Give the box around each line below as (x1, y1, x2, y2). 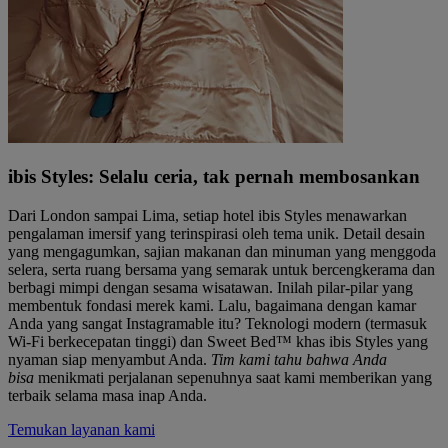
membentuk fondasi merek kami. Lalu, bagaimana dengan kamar (8, 296, 416, 314)
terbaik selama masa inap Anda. (8, 386, 207, 404)
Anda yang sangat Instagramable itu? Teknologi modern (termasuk (8, 314, 427, 332)
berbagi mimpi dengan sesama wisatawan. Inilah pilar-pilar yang (8, 278, 413, 296)
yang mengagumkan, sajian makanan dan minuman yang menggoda (8, 242, 436, 260)
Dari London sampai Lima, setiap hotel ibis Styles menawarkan (8, 206, 407, 224)
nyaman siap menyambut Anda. (8, 350, 211, 368)
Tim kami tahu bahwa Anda (211, 350, 387, 368)
